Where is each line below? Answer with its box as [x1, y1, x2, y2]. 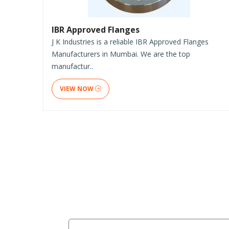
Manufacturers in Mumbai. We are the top [52, 49, 190, 59]
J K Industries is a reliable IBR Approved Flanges [52, 36, 209, 47]
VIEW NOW [60, 84, 95, 93]
